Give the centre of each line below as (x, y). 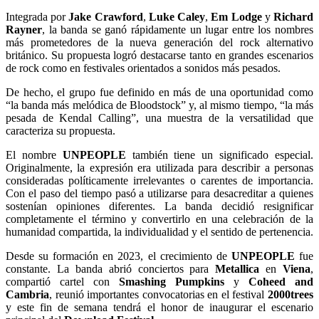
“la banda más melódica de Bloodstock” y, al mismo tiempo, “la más (159, 105)
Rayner (24, 29)
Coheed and (281, 281)
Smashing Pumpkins (172, 281)
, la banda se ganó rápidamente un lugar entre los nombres (178, 29)
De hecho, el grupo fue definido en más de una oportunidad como (159, 92)
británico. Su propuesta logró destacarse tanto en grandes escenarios (159, 55)
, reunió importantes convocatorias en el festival (158, 294)
